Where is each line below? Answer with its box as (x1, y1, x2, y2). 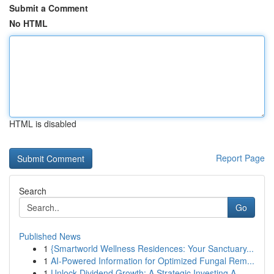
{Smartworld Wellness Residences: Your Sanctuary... (51, 242, 254, 254)
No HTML (9, 17, 48, 29)
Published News (19, 230, 81, 242)
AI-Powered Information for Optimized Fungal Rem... (51, 254, 254, 267)
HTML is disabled (9, 117, 76, 130)
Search (19, 185, 46, 197)
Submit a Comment (9, 2, 88, 14)
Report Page (216, 152, 265, 164)
